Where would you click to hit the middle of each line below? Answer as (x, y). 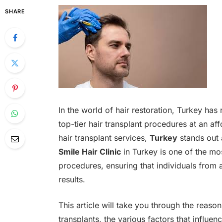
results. (72, 179)
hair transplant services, (104, 138)
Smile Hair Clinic (89, 151)
